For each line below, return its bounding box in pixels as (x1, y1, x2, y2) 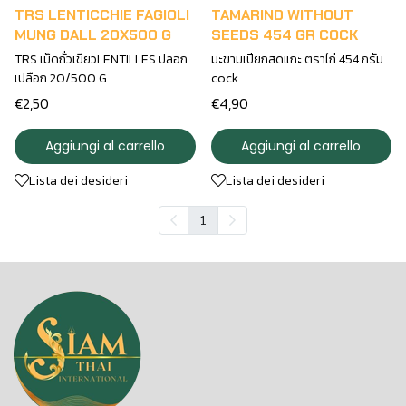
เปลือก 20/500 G (14, 68, 107, 88)
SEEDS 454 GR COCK (210, 24, 358, 44)
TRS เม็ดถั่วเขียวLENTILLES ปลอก (14, 49, 188, 69)
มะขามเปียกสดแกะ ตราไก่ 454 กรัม (210, 49, 383, 69)
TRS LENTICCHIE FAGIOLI (14, 5, 189, 24)
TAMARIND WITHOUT (210, 5, 353, 24)
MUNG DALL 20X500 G (14, 24, 171, 44)
